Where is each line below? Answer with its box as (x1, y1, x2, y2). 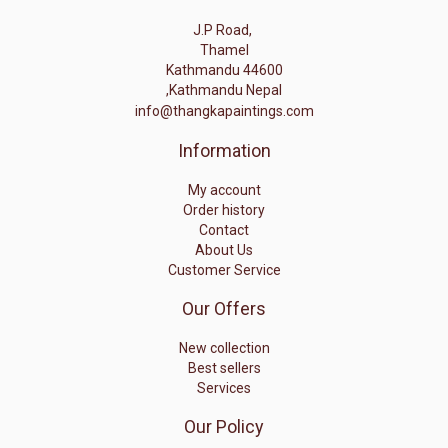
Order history (183, 201, 265, 218)
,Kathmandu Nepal (166, 81, 282, 98)
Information (177, 139, 271, 161)
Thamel (199, 41, 249, 58)
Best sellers (187, 359, 261, 376)
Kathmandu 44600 (165, 61, 283, 78)
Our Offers (182, 297, 266, 319)
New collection (178, 339, 270, 356)
